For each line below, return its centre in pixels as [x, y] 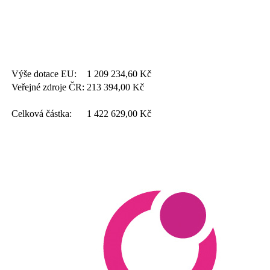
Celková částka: [42, 114]
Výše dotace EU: [44, 74]
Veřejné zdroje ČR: [48, 87]
